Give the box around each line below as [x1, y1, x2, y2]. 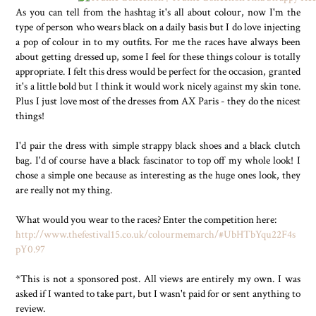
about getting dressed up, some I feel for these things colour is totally [16, 49, 300, 64]
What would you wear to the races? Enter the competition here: [16, 212, 277, 227]
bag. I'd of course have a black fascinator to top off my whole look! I [16, 153, 300, 168]
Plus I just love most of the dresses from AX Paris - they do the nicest [16, 94, 300, 109]
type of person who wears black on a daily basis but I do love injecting [16, 20, 300, 35]
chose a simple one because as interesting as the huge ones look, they [16, 168, 300, 183]
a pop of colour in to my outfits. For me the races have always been [16, 35, 300, 49]
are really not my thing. [16, 183, 115, 197]
